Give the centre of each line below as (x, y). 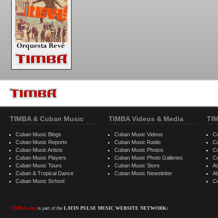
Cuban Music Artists (39, 150)
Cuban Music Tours (39, 165)
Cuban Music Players (41, 158)
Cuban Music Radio (137, 142)
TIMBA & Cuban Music (47, 119)
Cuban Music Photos (139, 150)
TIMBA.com (23, 208)
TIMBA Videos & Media (146, 119)
